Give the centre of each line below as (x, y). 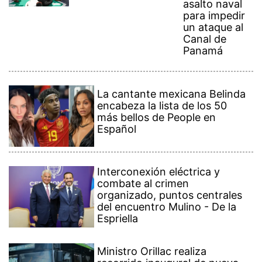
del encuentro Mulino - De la (167, 207)
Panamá (203, 51)
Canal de (205, 39)
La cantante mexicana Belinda (172, 94)
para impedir (214, 16)
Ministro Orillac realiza (152, 251)
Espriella (118, 218)
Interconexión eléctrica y (159, 172)
